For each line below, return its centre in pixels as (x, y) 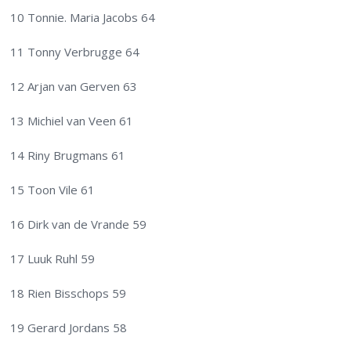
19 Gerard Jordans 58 (69, 328)
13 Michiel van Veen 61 (72, 121)
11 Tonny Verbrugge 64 (75, 52)
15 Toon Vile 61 (53, 190)
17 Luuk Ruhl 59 (53, 259)
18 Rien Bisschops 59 (69, 293)
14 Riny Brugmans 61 (68, 156)
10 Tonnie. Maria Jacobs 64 (83, 18)
